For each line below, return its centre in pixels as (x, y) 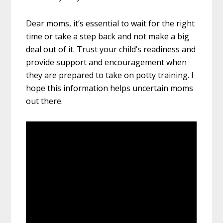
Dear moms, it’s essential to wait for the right (111, 24)
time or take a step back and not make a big (108, 37)
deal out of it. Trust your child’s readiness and (111, 50)
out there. (45, 101)
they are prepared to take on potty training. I (110, 75)
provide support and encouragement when (107, 62)
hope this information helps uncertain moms (110, 88)
